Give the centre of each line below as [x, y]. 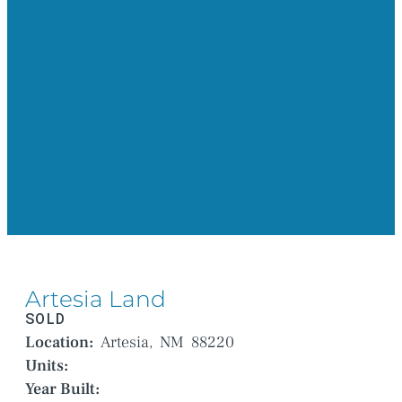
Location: [59, 343]
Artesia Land [96, 299]
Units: [47, 366]
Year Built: [62, 389]
